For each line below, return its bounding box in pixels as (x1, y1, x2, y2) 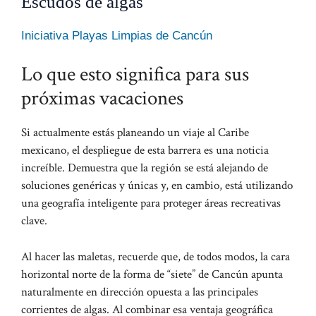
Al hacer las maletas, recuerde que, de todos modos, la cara (21, 248, 290, 265)
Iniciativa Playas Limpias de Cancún (21, 28, 212, 42)
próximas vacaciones (21, 85, 183, 111)
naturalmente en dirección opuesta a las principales (21, 284, 258, 300)
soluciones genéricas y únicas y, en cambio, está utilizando (21, 178, 293, 193)
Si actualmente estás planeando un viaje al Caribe (21, 125, 249, 140)
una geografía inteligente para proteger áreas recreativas (21, 195, 281, 211)
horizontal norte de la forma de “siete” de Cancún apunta (21, 266, 283, 282)
